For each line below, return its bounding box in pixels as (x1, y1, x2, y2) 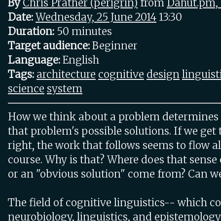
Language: (8, 54, 60, 67)
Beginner (90, 39, 138, 52)
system (47, 82, 82, 95)
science (8, 82, 44, 95)
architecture (37, 68, 96, 81)
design (147, 68, 180, 81)
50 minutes (54, 25, 112, 38)
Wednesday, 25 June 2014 (36, 11, 156, 24)
